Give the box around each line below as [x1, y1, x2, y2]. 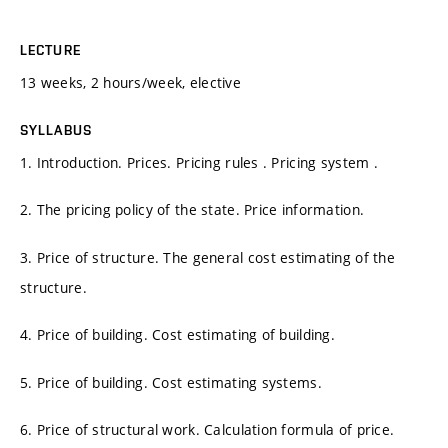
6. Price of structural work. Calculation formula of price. [20, 420, 395, 440]
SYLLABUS [20, 121, 92, 138]
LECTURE [20, 41, 81, 58]
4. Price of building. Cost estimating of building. [20, 325, 335, 345]
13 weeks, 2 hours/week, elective [20, 72, 241, 92]
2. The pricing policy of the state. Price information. [20, 200, 365, 220]
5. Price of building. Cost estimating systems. [20, 372, 322, 392]
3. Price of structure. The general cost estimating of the [20, 247, 395, 267]
